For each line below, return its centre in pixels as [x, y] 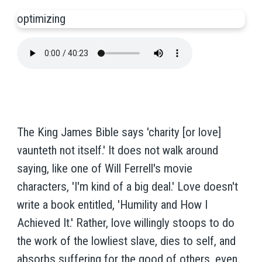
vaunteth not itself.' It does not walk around [117, 150]
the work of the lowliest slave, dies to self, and [126, 241]
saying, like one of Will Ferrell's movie [104, 168]
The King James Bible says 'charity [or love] [119, 132]
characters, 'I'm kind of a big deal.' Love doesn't [127, 186]
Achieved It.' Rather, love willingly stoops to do [125, 223]
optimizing [41, 19]
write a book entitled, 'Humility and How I [112, 204]
